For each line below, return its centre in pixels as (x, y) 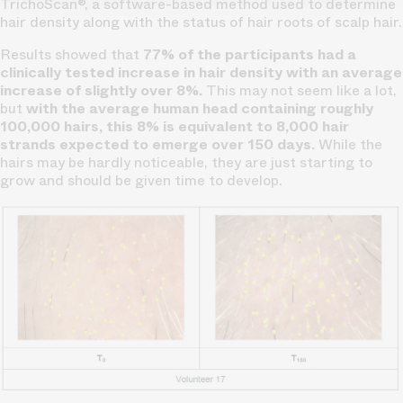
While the (349, 144)
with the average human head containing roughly (198, 108)
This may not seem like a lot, (301, 90)
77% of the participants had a (250, 54)
